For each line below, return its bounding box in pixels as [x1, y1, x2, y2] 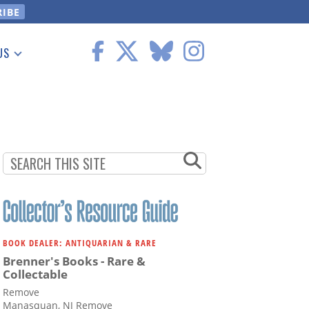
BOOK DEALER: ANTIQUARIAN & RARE [3, 237, 157, 250]
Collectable [3, 266, 68, 283]
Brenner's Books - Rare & [3, 253, 146, 270]
